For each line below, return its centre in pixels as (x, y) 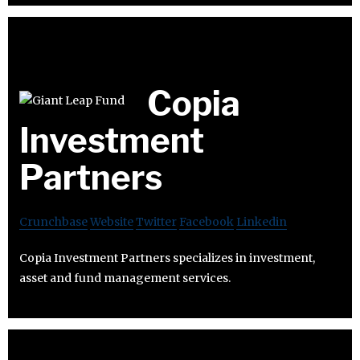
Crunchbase (53, 221)
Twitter (156, 221)
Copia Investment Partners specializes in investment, (167, 258)
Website (112, 221)
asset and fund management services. (125, 278)
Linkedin (262, 221)
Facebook (207, 221)
